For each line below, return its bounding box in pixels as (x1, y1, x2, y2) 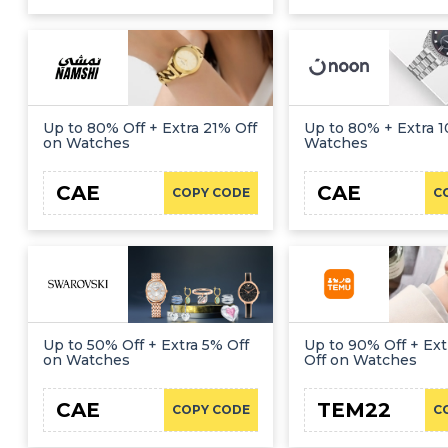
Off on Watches (303, 351, 417, 369)
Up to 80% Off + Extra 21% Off (43, 119, 257, 138)
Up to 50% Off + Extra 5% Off (43, 336, 249, 354)
